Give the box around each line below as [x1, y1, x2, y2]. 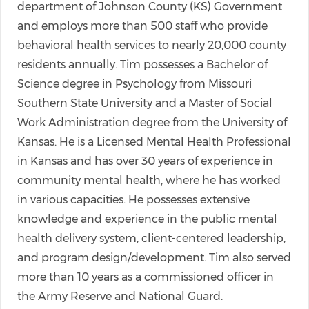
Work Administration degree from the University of [17, 116, 287, 129]
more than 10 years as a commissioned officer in [17, 270, 274, 283]
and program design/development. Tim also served [17, 251, 291, 264]
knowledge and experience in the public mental [17, 212, 277, 226]
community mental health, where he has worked [17, 174, 281, 187]
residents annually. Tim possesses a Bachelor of [17, 58, 268, 71]
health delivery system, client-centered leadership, [17, 232, 286, 245]
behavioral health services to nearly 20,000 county [17, 39, 286, 52]
